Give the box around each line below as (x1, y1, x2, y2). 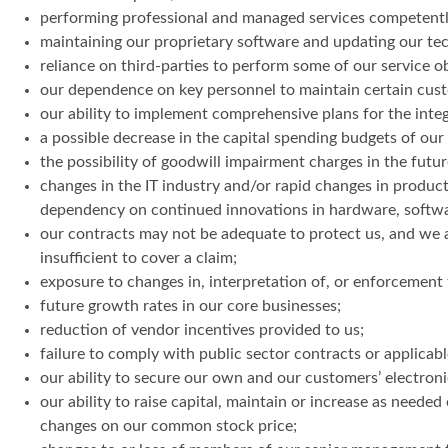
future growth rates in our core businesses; (40, 298, 341, 315)
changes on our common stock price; (40, 418, 297, 435)
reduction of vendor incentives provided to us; (40, 322, 364, 339)
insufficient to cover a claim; (40, 250, 237, 267)
